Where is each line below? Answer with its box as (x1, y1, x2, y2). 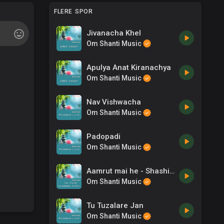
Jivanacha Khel (86, 28, 141, 37)
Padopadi (86, 131, 121, 141)
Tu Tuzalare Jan (86, 200, 144, 210)
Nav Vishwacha (86, 97, 141, 106)
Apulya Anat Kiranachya (86, 62, 171, 72)
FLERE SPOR (54, 7, 93, 15)
